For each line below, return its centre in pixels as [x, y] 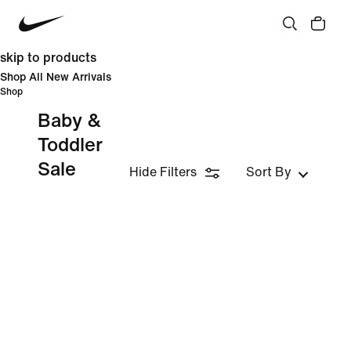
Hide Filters [163, 172]
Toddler [70, 145]
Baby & [69, 121]
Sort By [269, 172]
